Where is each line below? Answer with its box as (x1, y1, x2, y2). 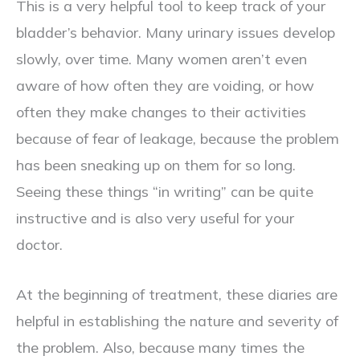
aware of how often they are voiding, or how (16, 76, 314, 96)
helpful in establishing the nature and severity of (16, 312, 338, 331)
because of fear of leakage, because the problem (16, 129, 339, 149)
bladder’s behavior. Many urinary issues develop (16, 23, 335, 43)
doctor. (16, 235, 63, 255)
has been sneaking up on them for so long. (16, 156, 296, 175)
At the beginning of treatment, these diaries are (16, 285, 337, 305)
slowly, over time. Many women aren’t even (16, 50, 307, 69)
